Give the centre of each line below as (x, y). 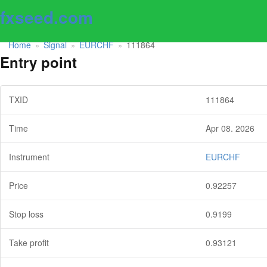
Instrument (29, 157)
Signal (55, 44)
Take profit (29, 243)
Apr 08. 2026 (230, 128)
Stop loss (26, 214)
